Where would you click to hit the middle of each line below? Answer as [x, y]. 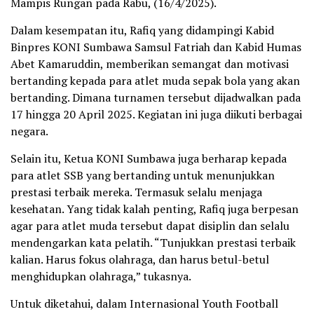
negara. [29, 131]
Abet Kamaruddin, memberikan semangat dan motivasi [150, 64]
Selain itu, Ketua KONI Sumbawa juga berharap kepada [149, 159]
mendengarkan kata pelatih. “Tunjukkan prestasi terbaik [153, 243]
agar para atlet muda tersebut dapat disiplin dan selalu [150, 226]
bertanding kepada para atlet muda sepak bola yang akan [155, 81]
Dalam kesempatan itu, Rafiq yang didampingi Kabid [142, 30]
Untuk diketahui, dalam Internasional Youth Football [144, 304]
